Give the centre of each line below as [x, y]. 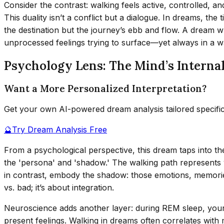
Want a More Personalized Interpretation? [105, 88]
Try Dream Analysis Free [59, 130]
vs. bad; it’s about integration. [59, 188]
